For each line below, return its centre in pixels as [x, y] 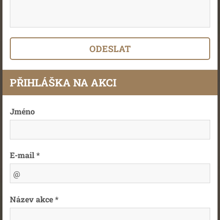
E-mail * [25, 155]
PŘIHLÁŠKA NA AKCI [63, 82]
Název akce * [34, 199]
